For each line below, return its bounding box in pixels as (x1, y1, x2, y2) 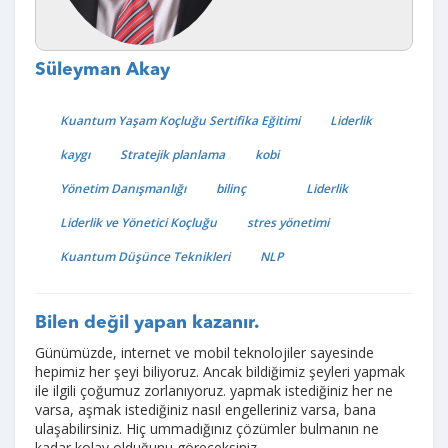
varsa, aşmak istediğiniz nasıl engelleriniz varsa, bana (35, 400, 376, 420)
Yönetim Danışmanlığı (60, 180, 186, 198)
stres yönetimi (247, 214, 329, 232)
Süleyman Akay (35, 61, 170, 80)
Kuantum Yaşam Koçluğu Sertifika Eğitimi (60, 112, 300, 130)
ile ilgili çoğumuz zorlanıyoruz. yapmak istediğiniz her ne (35, 381, 393, 401)
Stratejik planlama (120, 146, 225, 164)
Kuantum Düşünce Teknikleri (60, 248, 230, 266)
